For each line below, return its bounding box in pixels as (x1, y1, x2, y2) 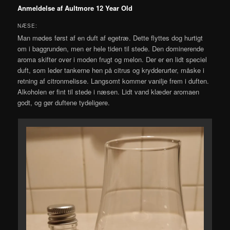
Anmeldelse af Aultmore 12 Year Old (17, 3, 133, 13)
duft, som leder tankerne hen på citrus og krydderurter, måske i (17, 65, 205, 75)
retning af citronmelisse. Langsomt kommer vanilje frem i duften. (17, 75, 209, 86)
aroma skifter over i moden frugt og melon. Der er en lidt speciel (17, 54, 207, 64)
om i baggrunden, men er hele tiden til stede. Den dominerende (17, 43, 204, 53)
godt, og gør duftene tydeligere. (17, 97, 110, 107)
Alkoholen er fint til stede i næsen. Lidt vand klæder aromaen (17, 86, 200, 97)
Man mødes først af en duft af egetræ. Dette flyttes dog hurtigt (17, 32, 203, 43)
